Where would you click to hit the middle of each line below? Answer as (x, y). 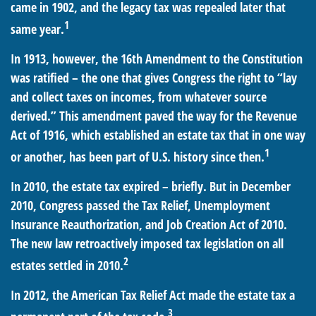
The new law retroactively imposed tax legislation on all (147, 243)
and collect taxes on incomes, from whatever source (139, 97)
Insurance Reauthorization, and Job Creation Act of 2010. (149, 224)
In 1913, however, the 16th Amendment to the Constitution (157, 59)
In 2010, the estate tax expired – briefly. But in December (151, 186)
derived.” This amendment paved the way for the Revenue (154, 116)
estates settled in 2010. (67, 265)
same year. (37, 29)
